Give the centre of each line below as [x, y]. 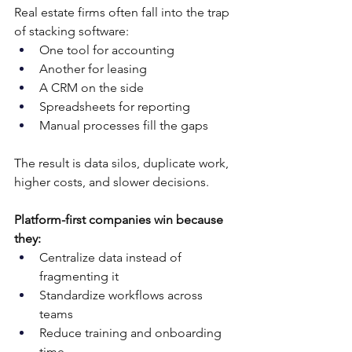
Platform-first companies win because [120, 220]
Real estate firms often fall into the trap [123, 13]
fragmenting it [79, 277]
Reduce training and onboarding [132, 333]
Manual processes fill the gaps [124, 126]
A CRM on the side [92, 88]
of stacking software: [71, 31]
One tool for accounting [107, 50]
